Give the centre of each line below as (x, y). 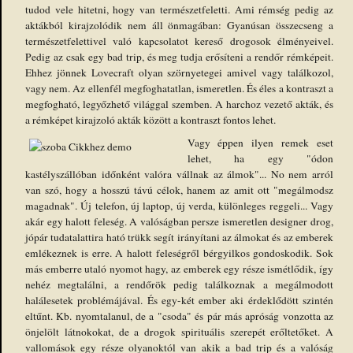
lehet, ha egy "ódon (260, 158)
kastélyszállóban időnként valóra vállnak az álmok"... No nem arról (179, 174)
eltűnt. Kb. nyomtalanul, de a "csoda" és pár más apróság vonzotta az (179, 316)
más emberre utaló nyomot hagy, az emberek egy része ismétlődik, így (179, 268)
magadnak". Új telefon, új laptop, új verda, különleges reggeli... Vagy (179, 205)
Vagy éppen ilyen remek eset (260, 142)
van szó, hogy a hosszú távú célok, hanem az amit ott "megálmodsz (179, 190)
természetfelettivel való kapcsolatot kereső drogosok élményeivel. (179, 41)
